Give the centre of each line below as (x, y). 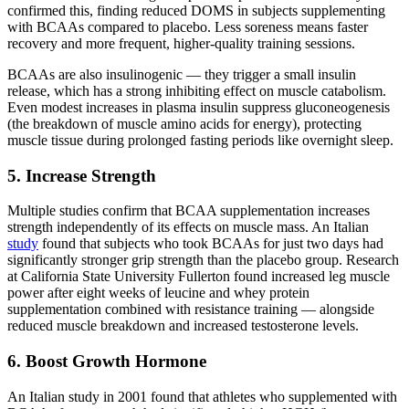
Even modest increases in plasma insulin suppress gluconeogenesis (199, 107)
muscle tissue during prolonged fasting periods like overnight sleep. (200, 140)
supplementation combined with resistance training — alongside (191, 309)
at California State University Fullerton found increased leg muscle (199, 277)
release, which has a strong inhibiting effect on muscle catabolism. (197, 90)
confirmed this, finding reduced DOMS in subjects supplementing (196, 10)
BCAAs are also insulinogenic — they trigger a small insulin (182, 74)
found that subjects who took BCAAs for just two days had (211, 244)
